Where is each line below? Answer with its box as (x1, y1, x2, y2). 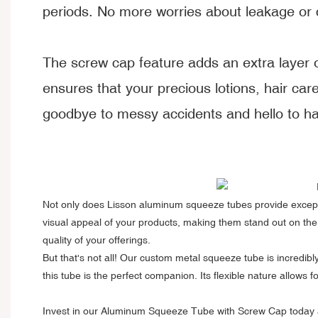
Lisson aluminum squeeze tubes (107, 198, 252, 210)
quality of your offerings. (43, 234, 150, 246)
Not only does (43, 198, 107, 210)
